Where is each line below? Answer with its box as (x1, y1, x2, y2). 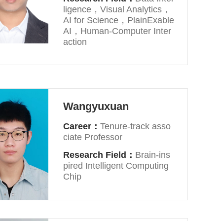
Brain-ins (135, 150, 171, 160)
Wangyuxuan (63, 100, 129, 112)
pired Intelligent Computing (63, 161, 169, 171)
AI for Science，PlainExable (63, 15, 175, 25)
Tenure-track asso (100, 121, 171, 131)
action (63, 37, 87, 47)
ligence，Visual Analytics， (63, 4, 171, 14)
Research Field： (63, 150, 136, 160)
